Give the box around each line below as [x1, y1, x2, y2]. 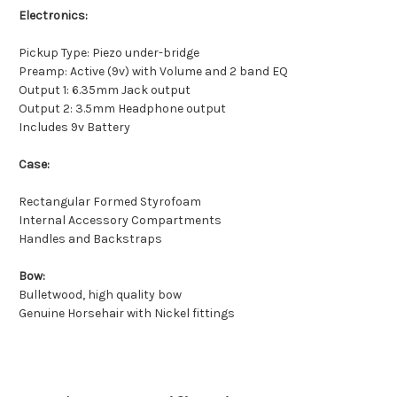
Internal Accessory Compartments [19, 213, 222, 229]
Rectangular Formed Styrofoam [19, 194, 201, 210]
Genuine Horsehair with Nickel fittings [19, 306, 235, 322]
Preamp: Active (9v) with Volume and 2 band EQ [19, 64, 288, 80]
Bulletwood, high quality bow [19, 287, 182, 303]
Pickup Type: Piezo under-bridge [19, 45, 199, 61]
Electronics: [19, 8, 88, 24]
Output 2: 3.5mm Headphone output [19, 101, 226, 117]
